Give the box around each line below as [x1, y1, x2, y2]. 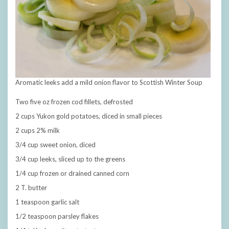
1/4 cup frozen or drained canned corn [15, 169, 129, 178]
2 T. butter [15, 184, 47, 192]
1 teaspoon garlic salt [15, 198, 79, 207]
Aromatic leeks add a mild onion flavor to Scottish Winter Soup [15, 78, 202, 87]
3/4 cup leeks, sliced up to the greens [15, 155, 125, 164]
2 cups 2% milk [15, 126, 60, 135]
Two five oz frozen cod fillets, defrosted [15, 98, 133, 106]
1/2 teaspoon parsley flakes [15, 212, 99, 221]
